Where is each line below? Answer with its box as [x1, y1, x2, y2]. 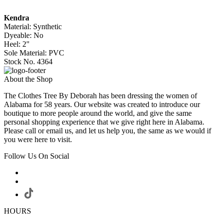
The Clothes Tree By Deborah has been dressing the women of [4, 91, 197, 100]
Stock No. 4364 [4, 57, 53, 66]
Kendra [4, 14, 29, 22]
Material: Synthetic [4, 22, 62, 31]
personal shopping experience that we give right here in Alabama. [4, 118, 204, 127]
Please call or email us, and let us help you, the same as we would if [4, 127, 211, 135]
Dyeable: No [4, 31, 43, 40]
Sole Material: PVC [4, 49, 64, 57]
